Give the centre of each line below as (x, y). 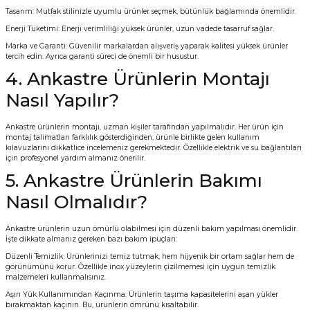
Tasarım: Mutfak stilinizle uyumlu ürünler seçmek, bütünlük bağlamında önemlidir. (151, 12)
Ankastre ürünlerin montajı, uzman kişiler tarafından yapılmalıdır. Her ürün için (145, 127)
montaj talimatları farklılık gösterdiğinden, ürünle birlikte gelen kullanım (133, 138)
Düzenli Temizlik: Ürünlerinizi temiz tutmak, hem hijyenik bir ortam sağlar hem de (150, 257)
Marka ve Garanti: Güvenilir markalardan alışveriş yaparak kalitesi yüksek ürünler (147, 46)
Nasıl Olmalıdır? (76, 202)
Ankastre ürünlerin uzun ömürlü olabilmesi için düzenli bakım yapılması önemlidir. (152, 229)
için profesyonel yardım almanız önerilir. (75, 158)
